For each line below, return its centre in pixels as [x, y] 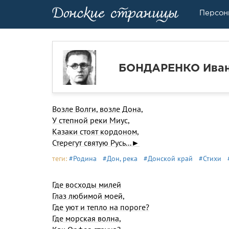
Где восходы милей [87, 185]
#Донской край [168, 158]
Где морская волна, [87, 218]
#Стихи [210, 158]
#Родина [83, 158]
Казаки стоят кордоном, [96, 131]
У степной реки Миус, [91, 120]
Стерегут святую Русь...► [96, 143]
